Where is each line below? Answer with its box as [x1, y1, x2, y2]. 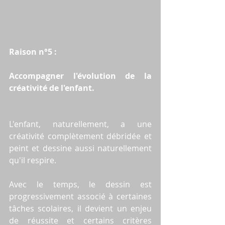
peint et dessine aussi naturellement [9, 142, 152, 154]
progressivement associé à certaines [9, 190, 152, 202]
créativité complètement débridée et [9, 130, 152, 142]
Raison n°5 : [9, 46, 57, 57]
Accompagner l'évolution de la [9, 70, 152, 81]
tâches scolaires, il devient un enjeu [9, 202, 152, 214]
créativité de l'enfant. [9, 82, 94, 93]
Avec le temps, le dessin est [9, 178, 152, 190]
